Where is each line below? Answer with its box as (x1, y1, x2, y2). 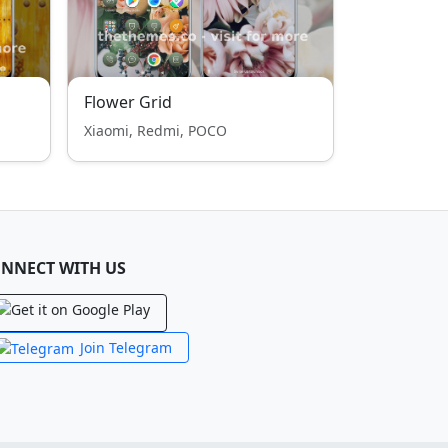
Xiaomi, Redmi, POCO (84, 121, 227, 140)
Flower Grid (84, 91, 172, 113)
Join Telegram (80, 338, 172, 357)
